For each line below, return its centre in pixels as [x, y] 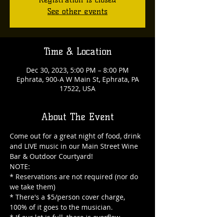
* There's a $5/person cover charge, [68, 197]
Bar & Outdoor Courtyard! [51, 156]
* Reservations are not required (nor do [75, 177]
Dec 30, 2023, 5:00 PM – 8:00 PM [77, 70]
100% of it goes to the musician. [61, 207]
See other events [77, 11]
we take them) [32, 187]
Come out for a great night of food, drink [76, 136]
